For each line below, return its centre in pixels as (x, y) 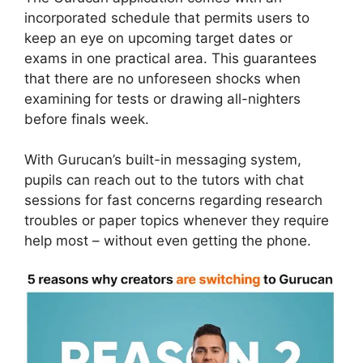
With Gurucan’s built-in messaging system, (163, 160)
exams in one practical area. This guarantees (171, 58)
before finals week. (87, 119)
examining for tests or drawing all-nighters (162, 98)
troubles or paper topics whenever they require (177, 221)
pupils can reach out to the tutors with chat (164, 180)
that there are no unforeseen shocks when (162, 78)
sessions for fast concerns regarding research (173, 201)
